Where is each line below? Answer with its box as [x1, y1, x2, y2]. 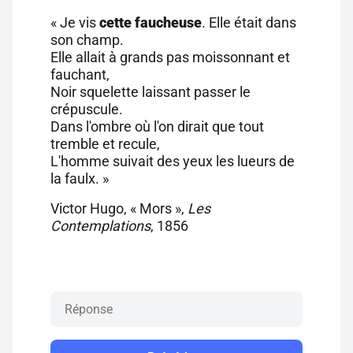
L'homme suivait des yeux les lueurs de [50, 153, 295, 169]
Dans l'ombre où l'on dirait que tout [50, 118, 264, 135]
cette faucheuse [99, 14, 202, 31]
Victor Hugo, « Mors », [50, 200, 188, 217]
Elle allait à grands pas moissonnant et [50, 49, 290, 65]
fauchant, [50, 66, 110, 83]
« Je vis [50, 14, 99, 31]
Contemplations [50, 217, 150, 234]
